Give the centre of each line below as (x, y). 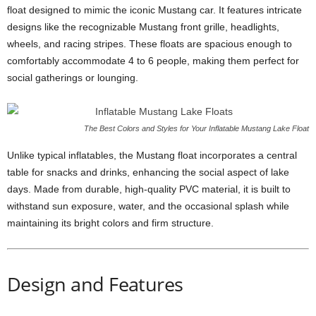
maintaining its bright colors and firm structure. (110, 223)
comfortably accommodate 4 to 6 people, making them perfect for (153, 61)
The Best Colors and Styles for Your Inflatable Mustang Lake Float (196, 128)
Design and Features (95, 284)
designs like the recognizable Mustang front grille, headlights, (143, 27)
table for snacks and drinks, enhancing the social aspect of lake (148, 172)
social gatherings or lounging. (73, 78)
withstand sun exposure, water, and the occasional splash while (148, 206)
